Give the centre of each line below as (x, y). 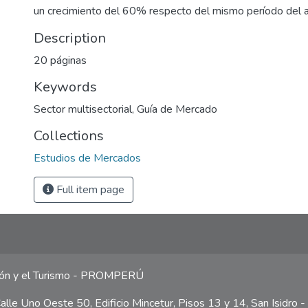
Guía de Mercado (177, 109)
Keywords (65, 87)
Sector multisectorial (83, 109)
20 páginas (60, 60)
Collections (69, 136)
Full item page (89, 190)
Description (70, 38)
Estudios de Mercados (87, 158)
